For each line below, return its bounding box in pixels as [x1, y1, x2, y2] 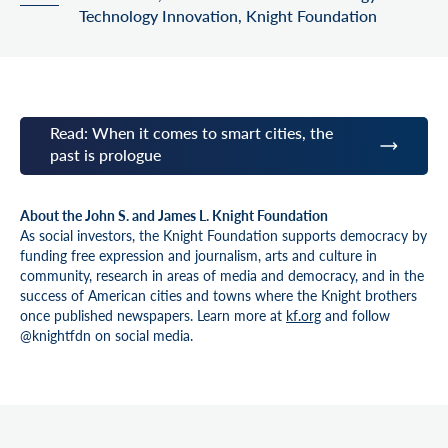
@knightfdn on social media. [20, 325, 193, 345]
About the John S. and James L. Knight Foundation [20, 205, 328, 225]
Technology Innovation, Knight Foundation [78, 4, 377, 27]
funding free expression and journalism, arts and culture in [20, 245, 377, 265]
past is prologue [50, 143, 161, 166]
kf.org [286, 305, 321, 325]
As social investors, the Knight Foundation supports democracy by [20, 225, 427, 245]
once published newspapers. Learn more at [20, 305, 286, 325]
